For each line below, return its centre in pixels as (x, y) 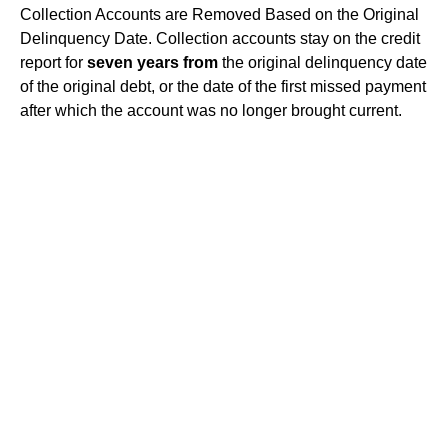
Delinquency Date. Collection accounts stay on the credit (220, 38)
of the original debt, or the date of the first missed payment (223, 86)
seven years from (152, 62)
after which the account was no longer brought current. (211, 110)
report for (53, 62)
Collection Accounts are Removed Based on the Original (219, 14)
